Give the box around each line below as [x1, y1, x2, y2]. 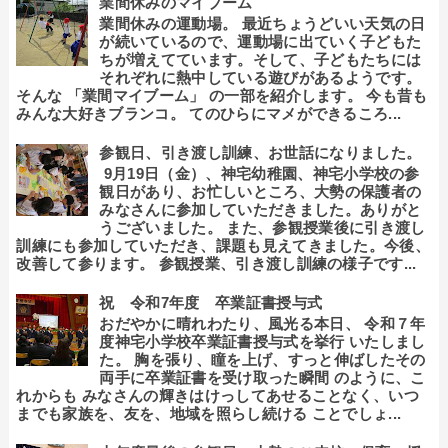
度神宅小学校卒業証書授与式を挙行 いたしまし [99, 332, 426, 350]
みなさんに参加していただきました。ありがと [99, 200, 422, 218]
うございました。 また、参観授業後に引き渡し [99, 218, 426, 236]
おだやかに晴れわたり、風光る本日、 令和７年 [99, 314, 426, 332]
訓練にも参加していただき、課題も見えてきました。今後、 [16, 236, 431, 254]
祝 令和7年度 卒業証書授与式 [99, 293, 323, 311]
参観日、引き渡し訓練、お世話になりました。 [99, 143, 422, 161]
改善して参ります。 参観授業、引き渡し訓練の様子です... [16, 254, 417, 272]
